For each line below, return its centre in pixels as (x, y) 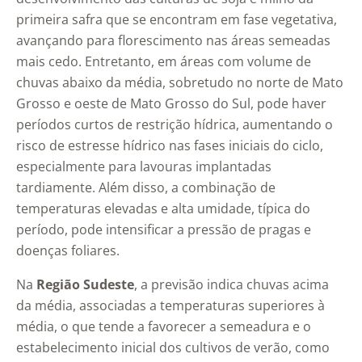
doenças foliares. (68, 251)
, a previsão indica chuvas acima (232, 285)
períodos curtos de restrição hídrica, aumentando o (175, 125)
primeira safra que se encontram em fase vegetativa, (177, 20)
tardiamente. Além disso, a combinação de (146, 188)
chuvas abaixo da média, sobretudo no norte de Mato (180, 83)
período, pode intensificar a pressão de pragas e (164, 230)
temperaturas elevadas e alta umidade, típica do (163, 209)
